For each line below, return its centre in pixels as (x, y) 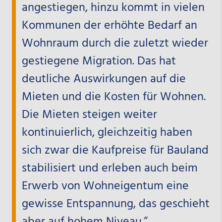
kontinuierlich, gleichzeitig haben (107, 133)
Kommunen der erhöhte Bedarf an (109, 26)
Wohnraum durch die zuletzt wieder (115, 43)
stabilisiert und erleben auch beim (110, 168)
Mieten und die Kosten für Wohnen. (113, 97)
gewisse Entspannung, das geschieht (115, 204)
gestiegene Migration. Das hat (99, 61)
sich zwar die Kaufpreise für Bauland (115, 150)
